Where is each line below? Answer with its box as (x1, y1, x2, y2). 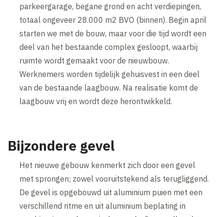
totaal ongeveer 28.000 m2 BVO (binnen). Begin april (19, 15, 207, 25)
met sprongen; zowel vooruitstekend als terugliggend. (19, 174, 209, 184)
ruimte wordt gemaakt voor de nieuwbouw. (19, 56, 170, 66)
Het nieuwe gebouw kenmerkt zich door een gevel (19, 160, 196, 170)
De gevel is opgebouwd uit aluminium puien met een (19, 187, 203, 198)
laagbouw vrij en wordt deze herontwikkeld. (19, 96, 172, 107)
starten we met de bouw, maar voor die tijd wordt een (19, 29, 207, 39)
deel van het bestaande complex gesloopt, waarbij (19, 42, 198, 52)
